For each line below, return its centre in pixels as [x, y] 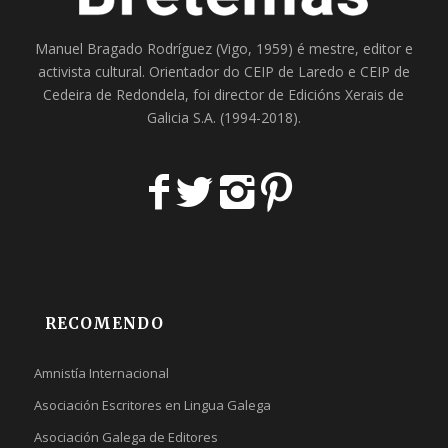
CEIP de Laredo [293, 72]
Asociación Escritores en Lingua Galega [152, 405]
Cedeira [68, 95]
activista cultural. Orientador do [140, 72]
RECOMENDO [104, 324]
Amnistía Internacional [101, 373]
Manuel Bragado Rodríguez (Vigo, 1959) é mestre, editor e [223, 49]
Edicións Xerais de [346, 95]
